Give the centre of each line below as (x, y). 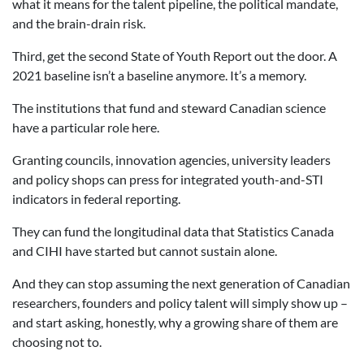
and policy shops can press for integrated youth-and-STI (168, 179)
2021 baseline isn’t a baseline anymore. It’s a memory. (159, 75)
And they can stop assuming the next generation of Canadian (181, 283)
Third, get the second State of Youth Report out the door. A (175, 56)
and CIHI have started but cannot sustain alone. (145, 251)
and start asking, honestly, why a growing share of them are (175, 322)
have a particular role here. (86, 127)
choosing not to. (57, 342)
